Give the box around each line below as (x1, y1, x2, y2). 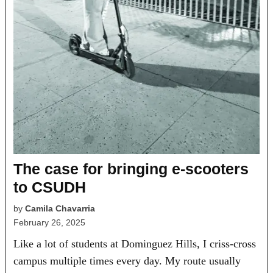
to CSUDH (13, 178, 87, 196)
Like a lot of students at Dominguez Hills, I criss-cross (13, 237, 257, 250)
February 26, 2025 (13, 217, 86, 227)
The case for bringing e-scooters (13, 160, 249, 177)
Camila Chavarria (25, 203, 96, 213)
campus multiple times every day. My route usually (13, 254, 241, 267)
